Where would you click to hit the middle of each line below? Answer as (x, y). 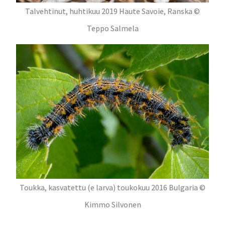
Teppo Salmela (113, 28)
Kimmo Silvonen (113, 205)
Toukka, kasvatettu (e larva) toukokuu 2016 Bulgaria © (113, 188)
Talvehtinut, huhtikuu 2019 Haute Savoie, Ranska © (113, 11)
